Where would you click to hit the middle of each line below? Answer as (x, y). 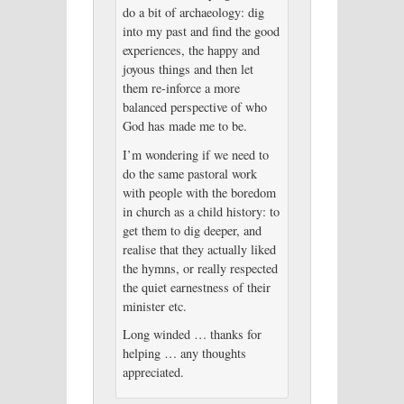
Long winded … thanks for (192, 335)
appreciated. (153, 372)
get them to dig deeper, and (192, 230)
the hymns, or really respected (200, 268)
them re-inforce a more (181, 87)
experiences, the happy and (191, 50)
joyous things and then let (188, 69)
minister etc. (154, 306)
